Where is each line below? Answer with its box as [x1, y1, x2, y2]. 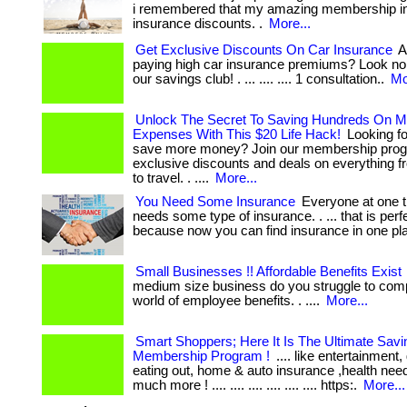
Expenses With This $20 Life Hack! [133, 127, 341, 142]
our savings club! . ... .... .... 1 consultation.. [133, 72, 388, 86]
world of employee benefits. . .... [133, 293, 323, 308]
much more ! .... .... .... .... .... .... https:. [133, 378, 361, 392]
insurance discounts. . [133, 16, 266, 31]
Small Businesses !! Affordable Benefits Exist [135, 264, 402, 279]
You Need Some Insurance [135, 194, 295, 209]
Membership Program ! [133, 349, 270, 363]
